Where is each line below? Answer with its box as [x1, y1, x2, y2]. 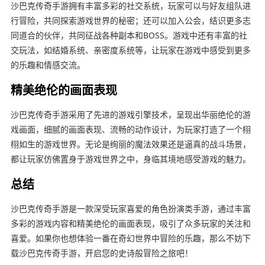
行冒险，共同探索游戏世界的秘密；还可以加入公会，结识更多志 [10, 15, 251, 27]
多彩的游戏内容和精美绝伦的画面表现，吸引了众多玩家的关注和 [10, 218, 251, 230]
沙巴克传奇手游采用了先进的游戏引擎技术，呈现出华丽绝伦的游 [10, 109, 251, 121]
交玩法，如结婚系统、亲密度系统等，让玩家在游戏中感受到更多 [10, 44, 251, 56]
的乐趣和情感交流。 [10, 59, 85, 71]
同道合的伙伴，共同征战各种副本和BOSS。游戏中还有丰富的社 [10, 30, 247, 41]
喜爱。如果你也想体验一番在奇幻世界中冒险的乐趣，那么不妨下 [10, 232, 251, 244]
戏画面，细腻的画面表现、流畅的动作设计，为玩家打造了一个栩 [10, 124, 251, 135]
